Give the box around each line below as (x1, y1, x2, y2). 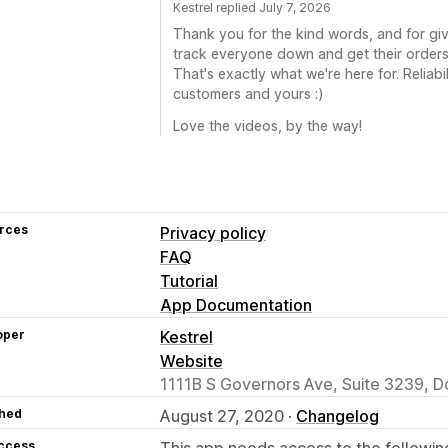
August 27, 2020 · (160, 405, 296, 426)
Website (160, 350, 223, 371)
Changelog (296, 405, 379, 426)
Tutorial (160, 270, 218, 291)
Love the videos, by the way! (173, 116, 362, 134)
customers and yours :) (173, 84, 324, 102)
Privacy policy (160, 222, 266, 243)
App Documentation (160, 294, 312, 315)
